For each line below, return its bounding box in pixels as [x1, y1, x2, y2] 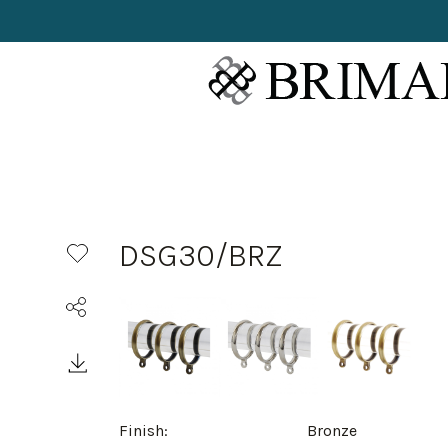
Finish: [119, 421, 168, 440]
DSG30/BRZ [119, 237, 283, 274]
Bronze [307, 421, 358, 440]
